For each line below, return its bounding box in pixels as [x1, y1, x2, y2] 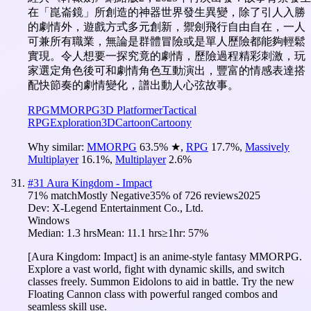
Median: [28, 226, 67, 239]
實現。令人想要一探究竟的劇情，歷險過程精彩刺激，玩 [28, 49, 305, 62]
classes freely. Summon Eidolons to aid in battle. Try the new [28, 275, 294, 287]
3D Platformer [100, 103, 162, 116]
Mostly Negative [77, 189, 150, 201]
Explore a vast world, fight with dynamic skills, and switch [28, 262, 285, 275]
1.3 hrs [67, 226, 96, 239]
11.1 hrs [127, 226, 162, 239]
